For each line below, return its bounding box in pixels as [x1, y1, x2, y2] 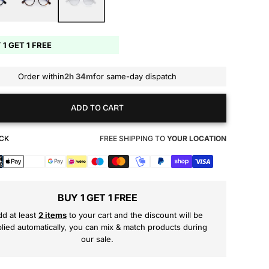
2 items [38, 210, 67, 220]
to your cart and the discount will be [66, 210, 203, 220]
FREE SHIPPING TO [99, 134, 167, 143]
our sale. [81, 234, 114, 244]
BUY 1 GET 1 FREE [57, 192, 138, 204]
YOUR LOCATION [166, 134, 226, 143]
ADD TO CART [71, 103, 124, 113]
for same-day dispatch [93, 71, 177, 81]
